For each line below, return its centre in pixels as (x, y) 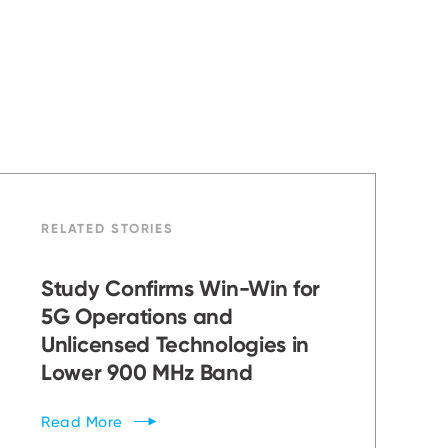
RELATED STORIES (108, 228)
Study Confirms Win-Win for (181, 288)
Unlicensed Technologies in (175, 344)
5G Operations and (137, 316)
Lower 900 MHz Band (147, 372)
